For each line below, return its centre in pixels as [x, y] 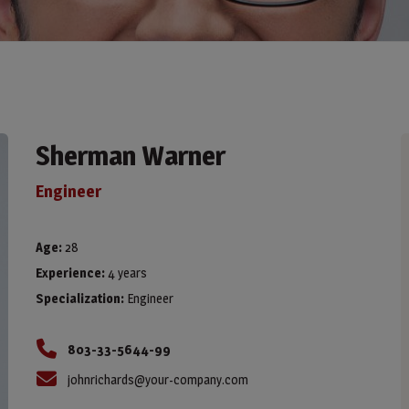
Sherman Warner [131, 156]
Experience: [70, 273]
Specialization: [80, 299]
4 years [126, 273]
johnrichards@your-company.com [158, 380]
